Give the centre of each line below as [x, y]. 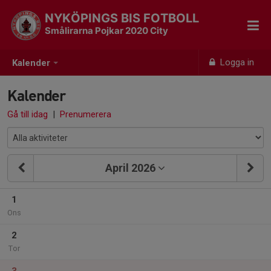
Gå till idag [28, 114]
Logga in [236, 62]
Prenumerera [86, 114]
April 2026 [130, 168]
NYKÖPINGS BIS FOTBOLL [122, 18]
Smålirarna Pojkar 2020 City [106, 31]
